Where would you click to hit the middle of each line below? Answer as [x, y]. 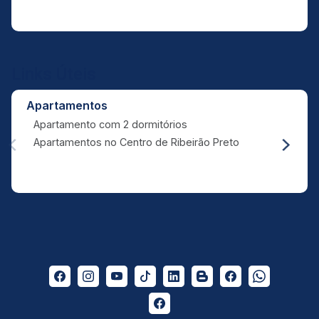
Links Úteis [54, 74]
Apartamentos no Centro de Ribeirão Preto [136, 142]
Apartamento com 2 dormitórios [110, 124]
